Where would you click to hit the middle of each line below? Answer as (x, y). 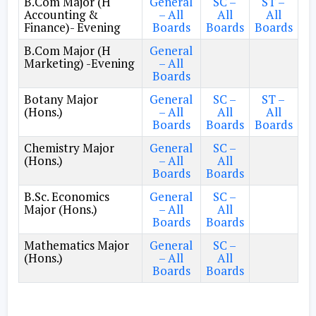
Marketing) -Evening (79, 63)
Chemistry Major (69, 148)
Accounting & (61, 14)
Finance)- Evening (72, 27)
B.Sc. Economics (66, 196)
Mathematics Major (76, 245)
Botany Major (61, 99)
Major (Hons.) (60, 209)
